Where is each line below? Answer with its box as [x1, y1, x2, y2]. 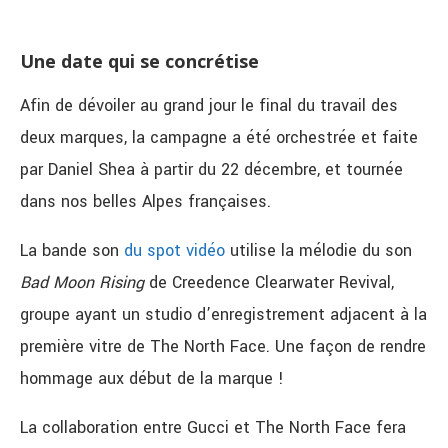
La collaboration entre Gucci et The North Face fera [20, 416, 406, 440]
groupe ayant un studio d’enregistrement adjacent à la [20, 303, 427, 327]
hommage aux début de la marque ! [20, 367, 284, 391]
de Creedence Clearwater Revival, [144, 271, 394, 295]
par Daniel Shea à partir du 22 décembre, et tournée [20, 158, 403, 182]
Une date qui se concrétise [20, 49, 259, 74]
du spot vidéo [124, 239, 225, 263]
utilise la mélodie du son [225, 239, 412, 263]
